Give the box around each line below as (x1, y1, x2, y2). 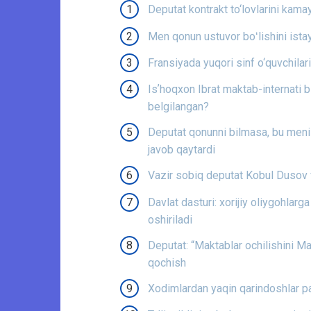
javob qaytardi (148, 143, 215, 157)
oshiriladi (148, 212, 192, 226)
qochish (148, 255, 186, 269)
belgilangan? (148, 99, 209, 113)
